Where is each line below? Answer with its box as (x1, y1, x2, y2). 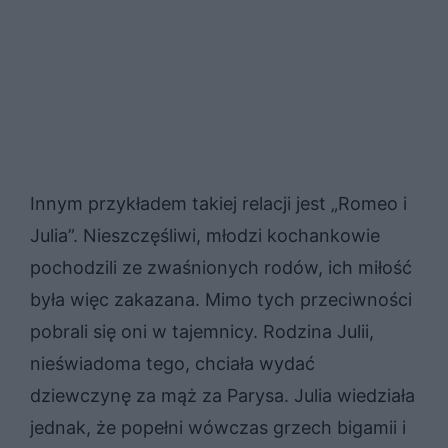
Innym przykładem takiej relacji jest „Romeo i (30, 192, 407, 214)
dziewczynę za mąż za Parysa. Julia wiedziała (30, 384, 415, 406)
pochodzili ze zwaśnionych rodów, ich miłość (30, 256, 412, 278)
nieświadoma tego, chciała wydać (30, 352, 315, 374)
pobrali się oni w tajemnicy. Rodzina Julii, (30, 320, 374, 342)
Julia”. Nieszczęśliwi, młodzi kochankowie (30, 224, 380, 246)
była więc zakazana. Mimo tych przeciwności (30, 288, 412, 310)
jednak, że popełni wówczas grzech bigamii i (30, 416, 406, 438)
